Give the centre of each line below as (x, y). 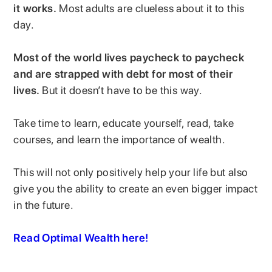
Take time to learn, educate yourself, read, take (124, 123)
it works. (35, 8)
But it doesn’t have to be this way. (124, 90)
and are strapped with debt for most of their (123, 73)
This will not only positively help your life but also (131, 172)
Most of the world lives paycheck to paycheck (129, 57)
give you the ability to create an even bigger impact (136, 188)
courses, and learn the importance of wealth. (121, 139)
